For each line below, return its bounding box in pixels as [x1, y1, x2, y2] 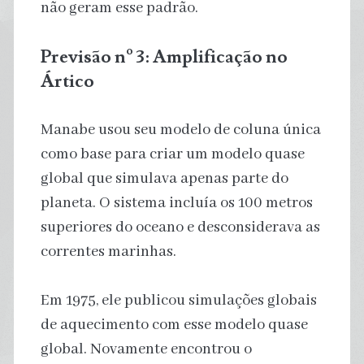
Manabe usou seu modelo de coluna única [40, 119, 321, 140]
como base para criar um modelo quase [40, 144, 305, 164]
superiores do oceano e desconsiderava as [40, 217, 320, 237]
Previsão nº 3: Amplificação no [40, 44, 288, 69]
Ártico [40, 68, 94, 93]
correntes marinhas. [40, 241, 176, 262]
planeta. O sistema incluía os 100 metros [40, 193, 313, 213]
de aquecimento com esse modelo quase [40, 314, 308, 335]
